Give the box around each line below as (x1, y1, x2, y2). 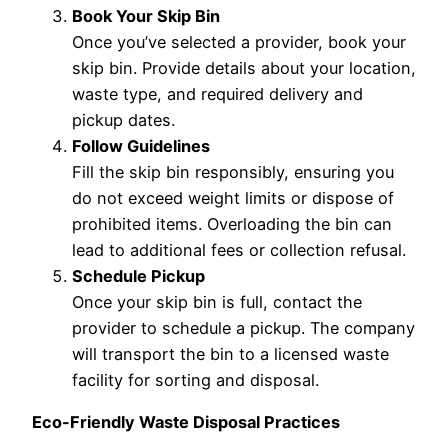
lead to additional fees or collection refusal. (72, 239, 406, 260)
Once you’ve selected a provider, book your (72, 31, 406, 52)
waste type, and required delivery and (72, 83, 363, 104)
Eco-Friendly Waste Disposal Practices (32, 411, 340, 432)
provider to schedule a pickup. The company (72, 317, 415, 338)
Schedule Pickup (72, 265, 205, 286)
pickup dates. (72, 109, 175, 130)
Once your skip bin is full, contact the (72, 291, 362, 312)
